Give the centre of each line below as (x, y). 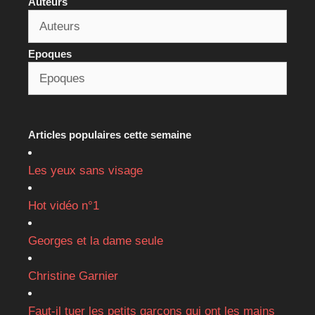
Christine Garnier (73, 276)
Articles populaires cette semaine (110, 135)
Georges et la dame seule (96, 241)
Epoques (50, 54)
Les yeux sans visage (85, 171)
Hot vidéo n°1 (64, 206)
